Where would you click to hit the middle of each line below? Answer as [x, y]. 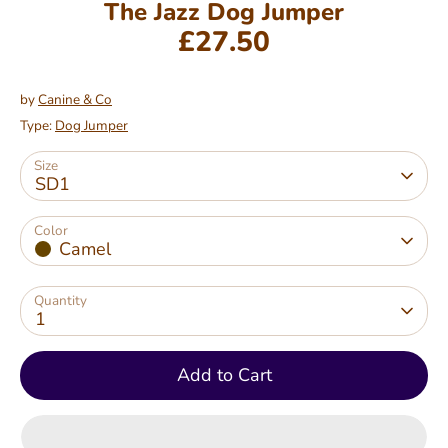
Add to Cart [224, 374]
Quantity [60, 300]
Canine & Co [75, 99]
